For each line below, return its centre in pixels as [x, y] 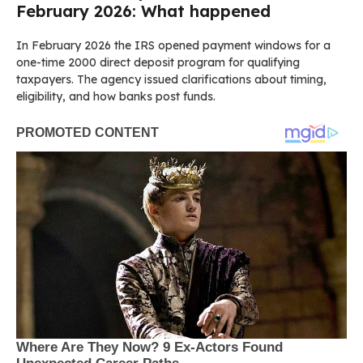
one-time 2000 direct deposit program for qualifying [158, 63]
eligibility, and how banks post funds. [116, 97]
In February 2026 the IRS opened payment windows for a [173, 46]
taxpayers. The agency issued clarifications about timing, [171, 80]
